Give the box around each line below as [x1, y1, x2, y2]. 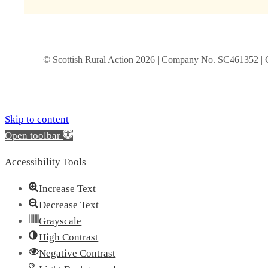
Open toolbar [5, 129, 60, 141]
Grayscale [39, 215, 82, 227]
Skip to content [5, 113, 69, 125]
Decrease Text [39, 199, 99, 211]
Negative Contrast [39, 247, 116, 259]
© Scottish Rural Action [43, 54, 136, 65]
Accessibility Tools [5, 156, 86, 168]
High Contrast [39, 231, 99, 243]
